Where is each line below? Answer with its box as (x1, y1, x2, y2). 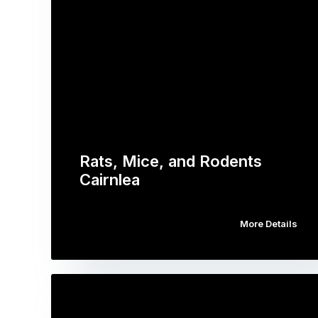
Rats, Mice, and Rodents (79, 151, 262, 170)
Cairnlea (79, 170, 140, 189)
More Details (239, 217, 297, 229)
